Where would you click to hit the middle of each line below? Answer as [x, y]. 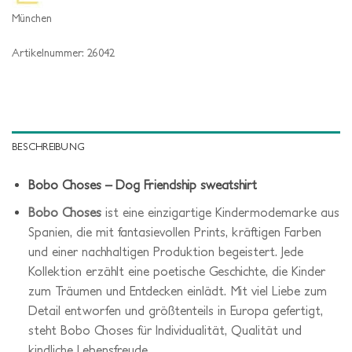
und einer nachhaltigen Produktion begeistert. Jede [165, 251]
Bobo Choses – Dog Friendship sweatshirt [142, 185]
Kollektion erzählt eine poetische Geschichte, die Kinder [176, 271]
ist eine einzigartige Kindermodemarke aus [220, 212]
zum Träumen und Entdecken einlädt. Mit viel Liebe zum [177, 290]
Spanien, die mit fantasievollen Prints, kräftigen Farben [174, 231]
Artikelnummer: [49, 53]
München [32, 18]
